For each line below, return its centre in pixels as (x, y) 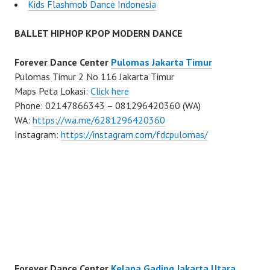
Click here (110, 91)
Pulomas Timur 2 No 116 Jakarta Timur (94, 77)
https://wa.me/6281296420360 (99, 120)
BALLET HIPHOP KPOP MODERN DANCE (98, 33)
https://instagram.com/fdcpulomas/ (134, 135)
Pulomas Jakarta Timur (162, 62)
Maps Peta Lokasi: (52, 91)
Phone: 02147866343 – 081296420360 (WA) (108, 106)
